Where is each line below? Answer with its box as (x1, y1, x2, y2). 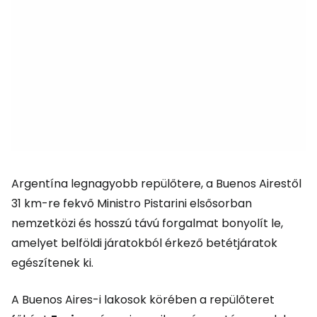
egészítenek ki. (11, 255, 93, 271)
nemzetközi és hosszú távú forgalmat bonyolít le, (11, 215, 283, 231)
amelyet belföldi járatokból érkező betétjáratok (11, 235, 277, 251)
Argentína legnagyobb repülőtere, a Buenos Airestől (11, 175, 301, 192)
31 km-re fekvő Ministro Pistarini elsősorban (11, 195, 252, 212)
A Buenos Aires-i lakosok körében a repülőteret (11, 292, 275, 308)
